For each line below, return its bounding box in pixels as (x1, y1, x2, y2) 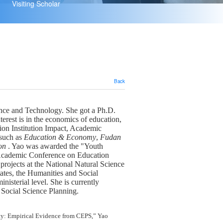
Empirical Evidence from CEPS (7, 212, 92, 220)
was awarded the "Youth (23, 141, 103, 150)
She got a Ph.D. (63, 106, 115, 114)
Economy (64, 132, 96, 141)
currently (69, 177, 99, 186)
